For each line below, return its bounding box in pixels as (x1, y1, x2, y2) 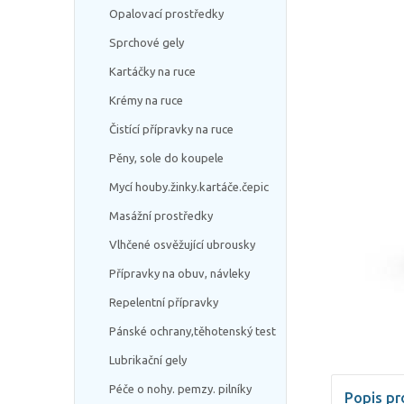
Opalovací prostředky (109, 7, 224, 20)
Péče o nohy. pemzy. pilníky (109, 382, 252, 395)
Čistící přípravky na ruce (109, 123, 234, 135)
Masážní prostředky (109, 209, 213, 222)
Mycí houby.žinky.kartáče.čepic (109, 180, 269, 193)
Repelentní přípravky (109, 296, 218, 308)
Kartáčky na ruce (109, 65, 196, 78)
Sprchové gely (109, 36, 184, 49)
